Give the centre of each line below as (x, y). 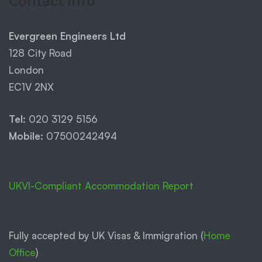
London (26, 70)
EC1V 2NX (31, 87)
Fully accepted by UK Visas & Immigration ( (106, 235)
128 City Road (40, 53)
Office (22, 252)
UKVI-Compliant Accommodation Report (101, 185)
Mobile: (26, 136)
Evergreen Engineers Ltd (67, 36)
